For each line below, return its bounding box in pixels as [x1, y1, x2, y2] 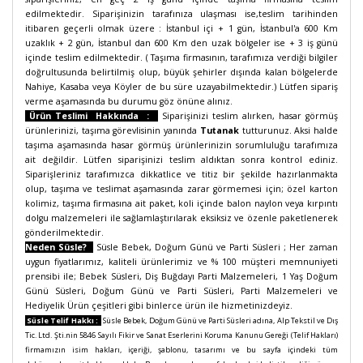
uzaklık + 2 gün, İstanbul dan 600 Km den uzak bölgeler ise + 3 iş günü [25, 37, 338, 49]
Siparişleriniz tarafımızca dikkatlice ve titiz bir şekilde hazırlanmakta [25, 169, 338, 180]
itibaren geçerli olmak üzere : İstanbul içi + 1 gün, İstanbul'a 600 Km [25, 23, 338, 34]
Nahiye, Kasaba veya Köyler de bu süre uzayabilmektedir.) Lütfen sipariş [25, 81, 338, 92]
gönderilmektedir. [25, 227, 104, 238]
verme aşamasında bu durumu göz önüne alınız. [25, 96, 233, 107]
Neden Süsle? [25, 241, 93, 253]
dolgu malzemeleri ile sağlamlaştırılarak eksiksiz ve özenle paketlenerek [25, 212, 338, 224]
